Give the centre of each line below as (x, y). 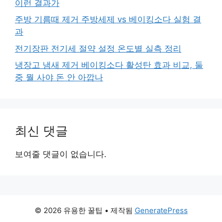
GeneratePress (161, 211)
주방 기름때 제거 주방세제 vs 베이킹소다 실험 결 (108, 20)
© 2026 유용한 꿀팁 (68, 211)
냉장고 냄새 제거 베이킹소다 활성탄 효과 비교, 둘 (109, 65)
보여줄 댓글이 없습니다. (61, 154)
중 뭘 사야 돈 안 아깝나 (59, 78)
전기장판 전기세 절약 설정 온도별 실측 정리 (98, 48)
